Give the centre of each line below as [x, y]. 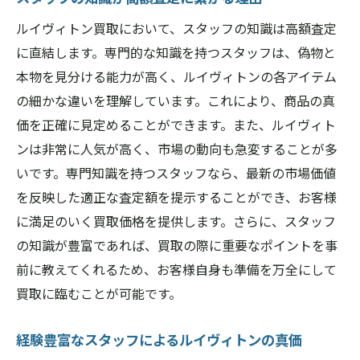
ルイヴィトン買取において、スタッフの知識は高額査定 [176, 28]
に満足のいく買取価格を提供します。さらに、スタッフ [176, 221]
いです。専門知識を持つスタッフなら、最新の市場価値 [176, 173]
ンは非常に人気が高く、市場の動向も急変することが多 [177, 149]
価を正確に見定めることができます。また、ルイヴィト [176, 125]
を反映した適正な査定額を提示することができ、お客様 [176, 197]
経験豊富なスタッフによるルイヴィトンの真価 [159, 340]
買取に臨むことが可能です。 [99, 293]
